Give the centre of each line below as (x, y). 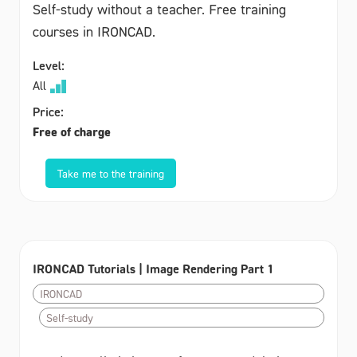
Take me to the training (111, 173)
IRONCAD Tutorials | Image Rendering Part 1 (153, 268)
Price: (48, 111)
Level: (49, 65)
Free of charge (72, 131)
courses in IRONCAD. (94, 31)
